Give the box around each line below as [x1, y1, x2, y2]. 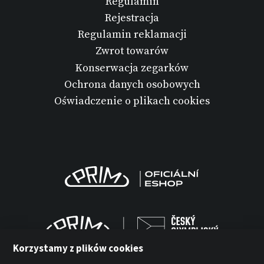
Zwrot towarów [95, 44, 169, 58]
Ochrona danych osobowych [64, 77, 200, 91]
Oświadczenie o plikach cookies [54, 94, 210, 108]
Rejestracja [105, 11, 159, 25]
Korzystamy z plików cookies [13, 241, 144, 255]
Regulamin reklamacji [77, 28, 187, 42]
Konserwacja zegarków [75, 61, 189, 75]
